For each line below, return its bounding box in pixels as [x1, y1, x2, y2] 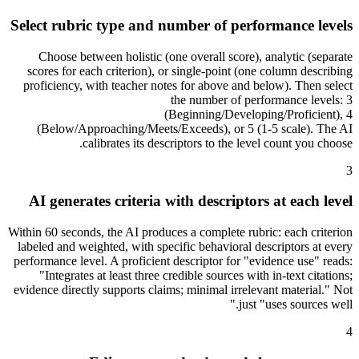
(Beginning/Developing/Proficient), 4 [164, 107, 353, 121]
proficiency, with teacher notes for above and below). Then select [23, 78, 353, 92]
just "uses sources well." [239, 296, 353, 311]
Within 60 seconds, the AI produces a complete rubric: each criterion [8, 224, 353, 239]
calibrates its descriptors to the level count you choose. [83, 135, 353, 150]
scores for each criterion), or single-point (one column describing [27, 63, 353, 78]
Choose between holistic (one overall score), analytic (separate [38, 49, 353, 63]
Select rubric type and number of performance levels [10, 16, 353, 34]
